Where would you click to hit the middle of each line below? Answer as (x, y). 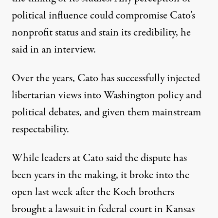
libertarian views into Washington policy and (107, 95)
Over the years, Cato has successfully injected (106, 78)
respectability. (40, 129)
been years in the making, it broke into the (100, 175)
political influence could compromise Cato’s (103, 16)
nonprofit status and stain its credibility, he (101, 33)
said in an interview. (54, 50)
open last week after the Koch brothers (93, 192)
